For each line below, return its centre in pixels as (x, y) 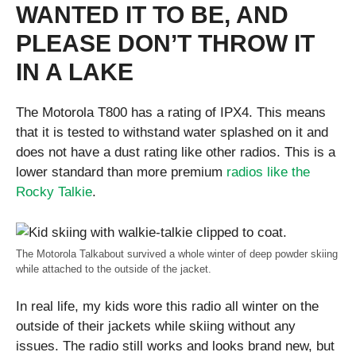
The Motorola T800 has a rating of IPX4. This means (171, 113)
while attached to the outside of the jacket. (114, 269)
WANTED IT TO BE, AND (152, 15)
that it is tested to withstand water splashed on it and (172, 133)
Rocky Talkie (54, 192)
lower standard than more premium (121, 172)
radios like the (268, 172)
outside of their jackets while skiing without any (156, 327)
